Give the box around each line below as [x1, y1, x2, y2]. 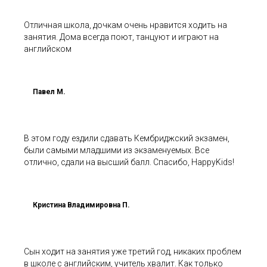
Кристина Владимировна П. [33, 201, 130, 209]
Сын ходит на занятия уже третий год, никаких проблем [24, 247, 241, 256]
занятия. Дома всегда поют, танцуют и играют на [24, 32, 219, 42]
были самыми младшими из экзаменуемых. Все [24, 145, 209, 155]
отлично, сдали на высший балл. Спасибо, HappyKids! [24, 157, 234, 167]
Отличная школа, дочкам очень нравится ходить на [24, 20, 227, 30]
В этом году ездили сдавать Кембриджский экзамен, [24, 133, 229, 143]
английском [24, 44, 72, 54]
